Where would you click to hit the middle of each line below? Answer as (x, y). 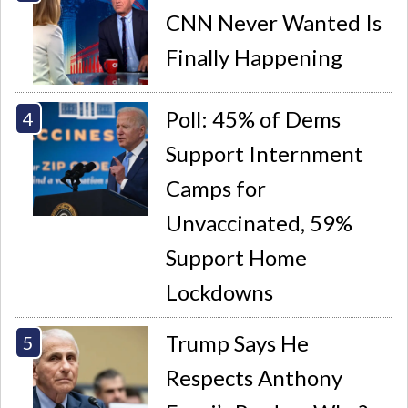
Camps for (216, 188)
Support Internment (265, 153)
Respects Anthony (255, 378)
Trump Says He (238, 343)
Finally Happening (255, 56)
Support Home (237, 257)
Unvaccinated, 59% (260, 222)
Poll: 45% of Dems (254, 118)
